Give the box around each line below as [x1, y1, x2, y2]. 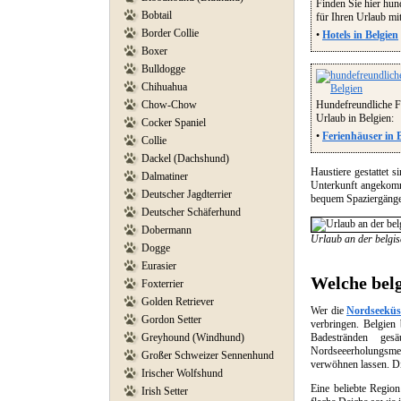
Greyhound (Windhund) [141, 331, 244, 344]
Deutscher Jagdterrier [141, 188, 232, 200]
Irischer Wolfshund [141, 367, 223, 380]
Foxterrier [141, 277, 183, 290]
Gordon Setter [141, 313, 201, 326]
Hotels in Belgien [322, 29, 398, 41]
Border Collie [141, 27, 199, 39]
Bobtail [141, 9, 172, 21]
